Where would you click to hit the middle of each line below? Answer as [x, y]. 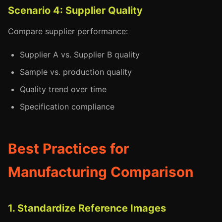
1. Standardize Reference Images [87, 208]
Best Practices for [68, 149]
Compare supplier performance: [68, 31]
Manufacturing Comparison [101, 172]
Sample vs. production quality [76, 72]
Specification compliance [67, 107]
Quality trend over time [63, 89]
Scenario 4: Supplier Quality [75, 10]
